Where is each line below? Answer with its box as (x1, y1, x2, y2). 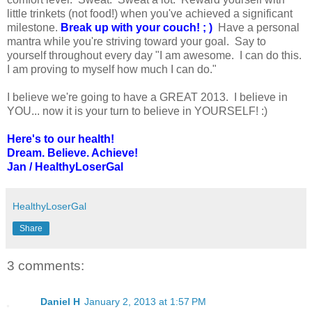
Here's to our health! (7, 132, 114, 145)
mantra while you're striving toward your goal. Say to (7, 35, 266, 47)
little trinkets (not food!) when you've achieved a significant (7, 7, 292, 19)
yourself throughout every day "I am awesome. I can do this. (7, 49, 304, 61)
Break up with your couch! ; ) (61, 21, 212, 33)
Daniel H (40, 296, 80, 308)
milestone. (7, 21, 61, 33)
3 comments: (7, 258, 84, 273)
